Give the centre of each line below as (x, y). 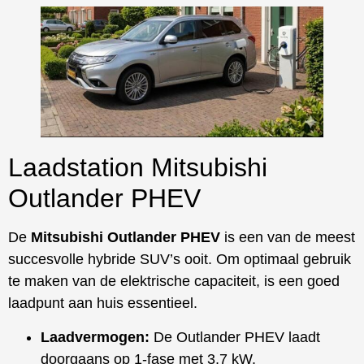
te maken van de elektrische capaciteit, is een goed (174, 282)
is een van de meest (288, 238)
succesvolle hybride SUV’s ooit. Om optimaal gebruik (180, 260)
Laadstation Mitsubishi (138, 168)
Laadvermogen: (95, 337)
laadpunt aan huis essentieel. (103, 303)
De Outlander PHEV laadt (235, 337)
